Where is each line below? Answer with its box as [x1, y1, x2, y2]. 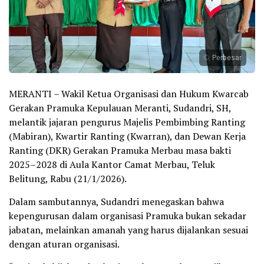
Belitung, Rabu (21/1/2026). [9, 171, 127, 185]
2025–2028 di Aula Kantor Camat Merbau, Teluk [9, 157, 215, 171]
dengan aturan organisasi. [9, 237, 120, 250]
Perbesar [212, 52, 242, 63]
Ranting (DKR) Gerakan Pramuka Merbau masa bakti [9, 143, 231, 157]
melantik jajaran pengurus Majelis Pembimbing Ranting [9, 115, 245, 128]
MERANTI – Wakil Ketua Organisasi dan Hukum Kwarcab [9, 87, 249, 100]
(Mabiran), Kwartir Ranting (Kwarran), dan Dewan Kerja [9, 129, 246, 143]
